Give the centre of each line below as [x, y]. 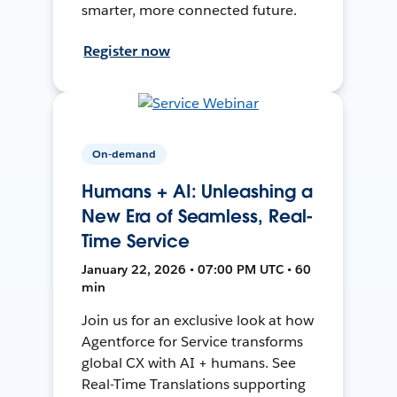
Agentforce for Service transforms [192, 341]
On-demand [125, 153]
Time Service [136, 241]
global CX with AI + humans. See [189, 362]
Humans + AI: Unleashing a [197, 191]
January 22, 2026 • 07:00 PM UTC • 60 [197, 269]
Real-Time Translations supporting [194, 384]
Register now [127, 51]
